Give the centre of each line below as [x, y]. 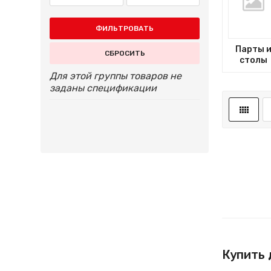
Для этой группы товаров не [116, 76]
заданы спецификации [103, 88]
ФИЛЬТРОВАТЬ [125, 29]
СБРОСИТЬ [125, 54]
